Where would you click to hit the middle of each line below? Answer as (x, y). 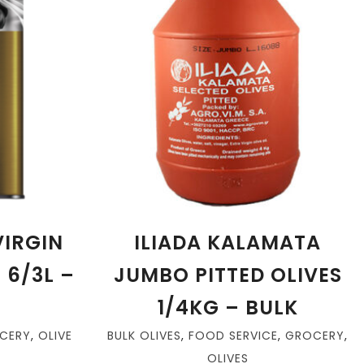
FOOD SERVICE (233, 336)
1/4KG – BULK (227, 308)
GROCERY (315, 336)
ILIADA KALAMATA (227, 243)
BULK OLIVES (144, 336)
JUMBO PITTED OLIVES (227, 275)
